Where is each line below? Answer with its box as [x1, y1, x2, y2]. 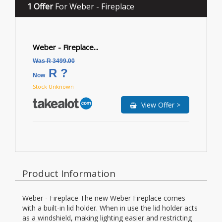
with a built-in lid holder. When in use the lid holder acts [22, 203, 198, 213]
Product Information [22, 166, 115, 180]
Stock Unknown [33, 82, 74, 90]
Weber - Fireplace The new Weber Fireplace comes [22, 193, 185, 203]
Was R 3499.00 [33, 57, 75, 64]
